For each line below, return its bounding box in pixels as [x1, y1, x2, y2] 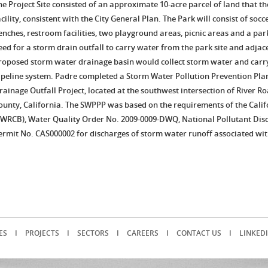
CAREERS [127, 227, 159, 238]
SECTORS [77, 227, 109, 238]
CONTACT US [176, 227, 221, 238]
